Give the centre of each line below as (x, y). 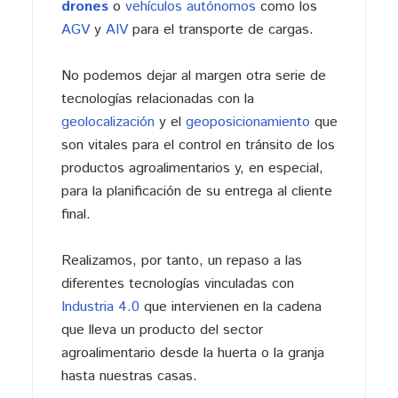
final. (76, 214)
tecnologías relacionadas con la (157, 99)
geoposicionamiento (247, 122)
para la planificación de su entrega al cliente (196, 191)
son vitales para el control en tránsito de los (198, 145)
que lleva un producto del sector (162, 330)
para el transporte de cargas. (220, 29)
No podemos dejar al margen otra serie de (193, 76)
